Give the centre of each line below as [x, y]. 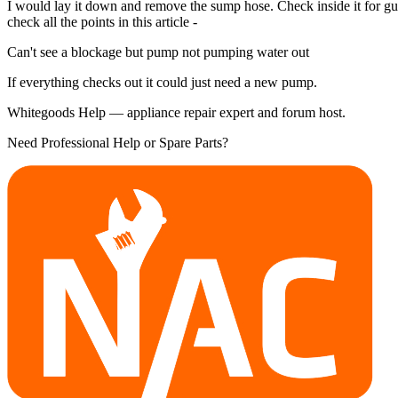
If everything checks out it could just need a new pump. [162, 82]
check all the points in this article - [102, 21]
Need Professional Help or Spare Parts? [118, 142]
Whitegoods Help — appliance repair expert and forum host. [176, 112]
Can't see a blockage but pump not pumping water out [158, 52]
